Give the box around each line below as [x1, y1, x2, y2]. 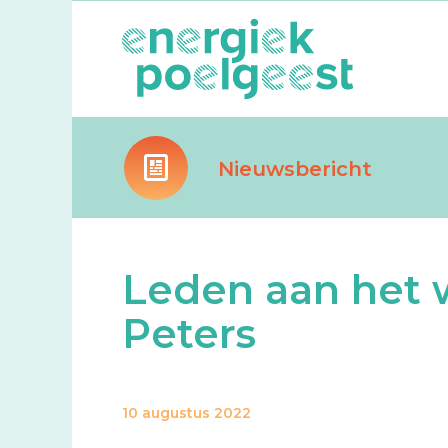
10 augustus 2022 [122, 404, 251, 422]
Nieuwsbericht [218, 157, 372, 181]
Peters [122, 309, 256, 358]
